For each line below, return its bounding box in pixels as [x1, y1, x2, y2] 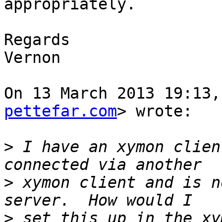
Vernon [4, 49, 60, 67]
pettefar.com [4, 102, 117, 120]
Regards [4, 31, 70, 49]
